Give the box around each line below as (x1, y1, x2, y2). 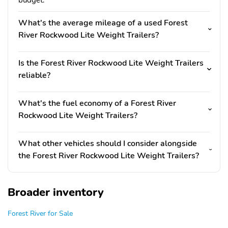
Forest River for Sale (8, 208, 73, 219)
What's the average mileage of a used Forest (18, 17, 188, 29)
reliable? (18, 70, 50, 81)
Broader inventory (8, 185, 104, 201)
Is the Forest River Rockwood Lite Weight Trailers (18, 58, 204, 69)
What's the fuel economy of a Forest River (18, 98, 176, 109)
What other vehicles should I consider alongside (18, 138, 197, 150)
